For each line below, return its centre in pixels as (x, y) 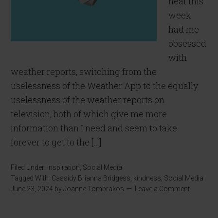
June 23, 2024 (32, 189)
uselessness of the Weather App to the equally (105, 86)
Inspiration (64, 167)
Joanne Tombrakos (94, 189)
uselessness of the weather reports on (88, 100)
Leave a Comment (163, 189)
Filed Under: (29, 167)
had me (184, 29)
